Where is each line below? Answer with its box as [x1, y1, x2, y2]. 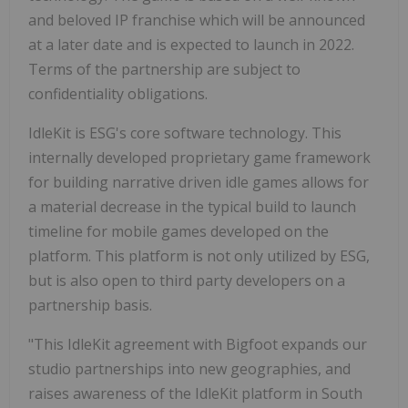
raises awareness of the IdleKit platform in [28, 383, 321, 404]
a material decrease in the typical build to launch [28, 197, 356, 218]
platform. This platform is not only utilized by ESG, [28, 246, 370, 267]
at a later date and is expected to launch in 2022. [28, 35, 354, 56]
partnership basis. [28, 295, 152, 316]
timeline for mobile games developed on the [28, 221, 329, 242]
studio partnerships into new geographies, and [28, 359, 351, 380]
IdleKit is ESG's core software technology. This [28, 123, 342, 144]
